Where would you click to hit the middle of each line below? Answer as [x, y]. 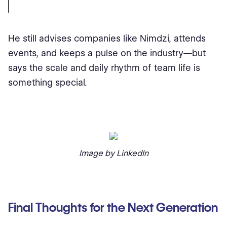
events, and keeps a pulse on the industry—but [107, 53]
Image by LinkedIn [113, 153]
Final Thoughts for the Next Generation [113, 207]
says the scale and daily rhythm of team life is [104, 67]
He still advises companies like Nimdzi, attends [107, 38]
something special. [48, 82]
